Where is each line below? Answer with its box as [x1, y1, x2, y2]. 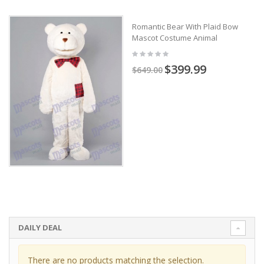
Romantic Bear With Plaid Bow [132, 21, 238, 32]
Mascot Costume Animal [132, 32, 217, 43]
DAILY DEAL [18, 222, 62, 233]
